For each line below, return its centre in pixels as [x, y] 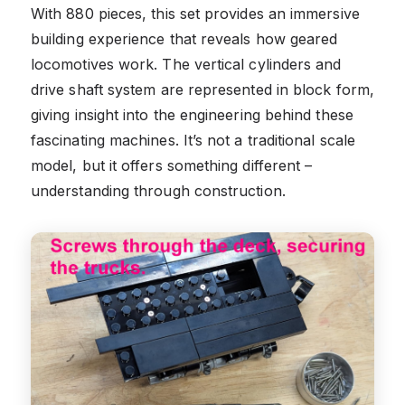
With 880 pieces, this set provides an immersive [195, 13]
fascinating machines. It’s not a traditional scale [193, 140]
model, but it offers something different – [172, 165]
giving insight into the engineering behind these [192, 114]
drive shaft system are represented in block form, [202, 89]
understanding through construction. [158, 190]
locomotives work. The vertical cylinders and [186, 64]
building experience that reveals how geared [184, 38]
